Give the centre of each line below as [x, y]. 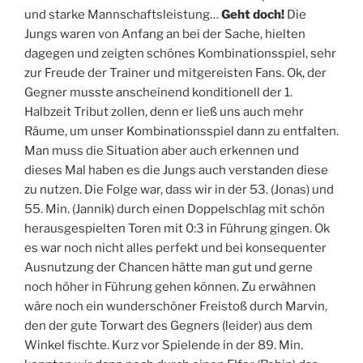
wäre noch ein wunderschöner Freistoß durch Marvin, [176, 306]
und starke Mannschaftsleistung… [123, 14]
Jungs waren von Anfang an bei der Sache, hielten [165, 34]
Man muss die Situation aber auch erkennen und [162, 150]
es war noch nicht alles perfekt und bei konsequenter [175, 248]
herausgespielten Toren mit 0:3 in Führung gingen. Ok [177, 228]
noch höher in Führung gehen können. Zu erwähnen [170, 286]
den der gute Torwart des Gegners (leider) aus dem [169, 325]
